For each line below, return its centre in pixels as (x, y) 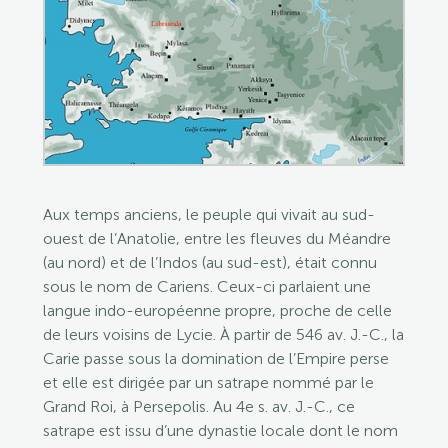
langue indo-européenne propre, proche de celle (217, 310)
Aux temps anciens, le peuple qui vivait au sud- (208, 214)
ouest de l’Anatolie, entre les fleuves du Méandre (216, 238)
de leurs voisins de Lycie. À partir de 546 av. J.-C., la (223, 334)
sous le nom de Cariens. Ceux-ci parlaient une (206, 286)
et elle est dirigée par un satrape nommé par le (208, 382)
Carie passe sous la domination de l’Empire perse (215, 358)
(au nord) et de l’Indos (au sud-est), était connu (209, 262)
